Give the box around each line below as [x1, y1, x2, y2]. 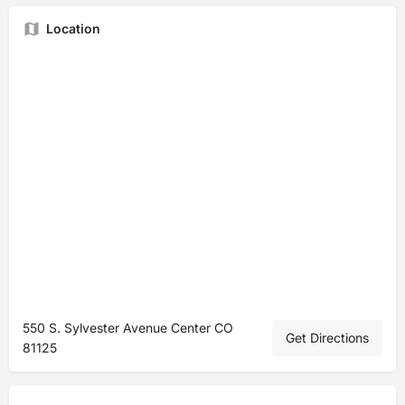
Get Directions [286, 330, 369, 345]
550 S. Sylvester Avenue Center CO [23, 320, 233, 335]
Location [46, 21, 100, 36]
